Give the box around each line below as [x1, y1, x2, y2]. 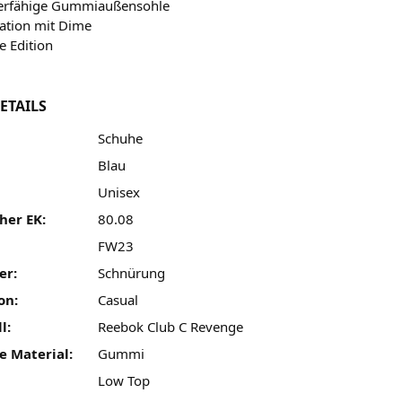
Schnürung [97, 263, 165, 282]
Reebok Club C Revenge [97, 317, 243, 336]
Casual [97, 290, 138, 309]
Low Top [97, 371, 150, 389]
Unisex [97, 182, 140, 201]
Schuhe [97, 128, 143, 147]
